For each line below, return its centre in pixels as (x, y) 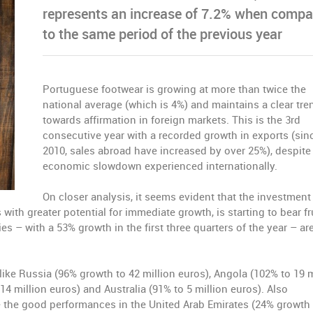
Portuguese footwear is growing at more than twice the (174, 89)
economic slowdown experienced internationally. (160, 166)
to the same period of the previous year (162, 35)
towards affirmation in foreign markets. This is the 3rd (172, 120)
